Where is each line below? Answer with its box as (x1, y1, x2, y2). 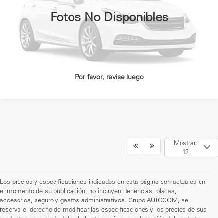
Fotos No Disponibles (50, 8, 168, 25)
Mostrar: (173, 138, 198, 146)
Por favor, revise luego (74, 73, 144, 81)
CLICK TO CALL (77, 26, 141, 36)
